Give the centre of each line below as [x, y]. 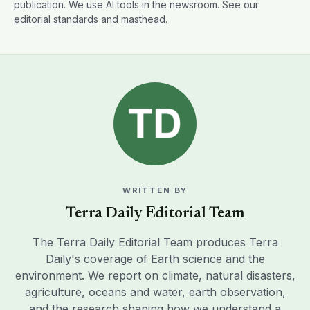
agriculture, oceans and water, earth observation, [155, 292]
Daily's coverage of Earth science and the [155, 259]
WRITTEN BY [155, 191]
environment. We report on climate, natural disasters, [155, 276]
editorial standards [56, 19]
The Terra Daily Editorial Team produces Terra [155, 243]
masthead [143, 19]
